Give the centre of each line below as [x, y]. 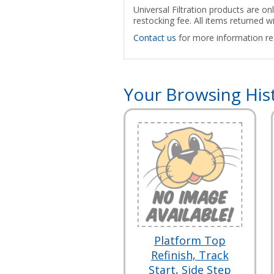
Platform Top [190, 240]
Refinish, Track [190, 255]
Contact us [154, 37]
